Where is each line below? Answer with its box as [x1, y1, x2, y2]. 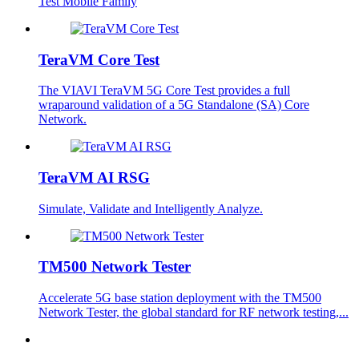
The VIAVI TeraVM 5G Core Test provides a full [38, 83, 290, 98]
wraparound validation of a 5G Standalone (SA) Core [38, 98, 309, 112]
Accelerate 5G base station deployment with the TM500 [38, 291, 321, 305]
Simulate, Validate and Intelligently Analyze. [38, 201, 263, 216]
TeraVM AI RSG [38, 169, 150, 187]
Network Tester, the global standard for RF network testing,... [38, 305, 349, 320]
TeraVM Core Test [38, 50, 159, 68]
